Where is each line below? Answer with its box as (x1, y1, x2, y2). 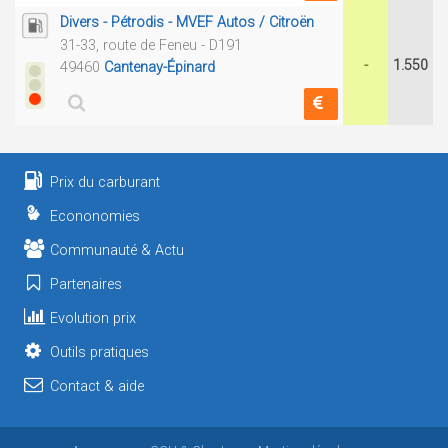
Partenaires (50, 276, 123, 293)
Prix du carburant (50, 174, 161, 191)
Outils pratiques (50, 344, 150, 361)
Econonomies (50, 208, 141, 225)
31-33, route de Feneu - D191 (60, 37, 242, 54)
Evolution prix (50, 310, 137, 327)
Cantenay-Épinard (104, 59, 215, 76)
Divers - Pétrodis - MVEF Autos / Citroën (60, 14, 314, 31)
